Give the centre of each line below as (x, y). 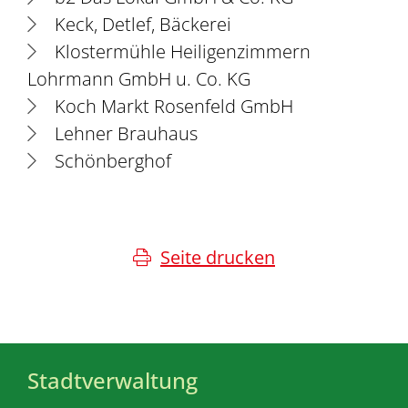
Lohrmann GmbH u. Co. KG (139, 78)
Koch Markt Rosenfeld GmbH (174, 106)
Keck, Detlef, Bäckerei (143, 24)
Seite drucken (218, 257)
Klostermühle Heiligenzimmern (183, 51)
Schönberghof (113, 160)
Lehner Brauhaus (126, 133)
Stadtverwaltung (112, 380)
